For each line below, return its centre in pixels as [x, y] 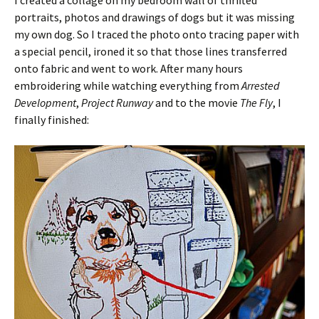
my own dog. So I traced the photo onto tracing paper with [157, 34]
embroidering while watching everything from [128, 85]
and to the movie [197, 102]
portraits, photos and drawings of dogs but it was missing [155, 17]
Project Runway [117, 102]
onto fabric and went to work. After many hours [129, 68]
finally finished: [52, 119]
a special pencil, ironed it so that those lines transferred [151, 51]
